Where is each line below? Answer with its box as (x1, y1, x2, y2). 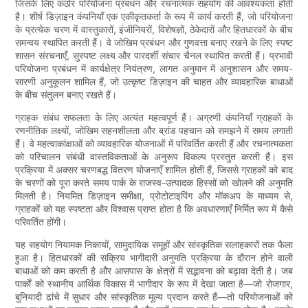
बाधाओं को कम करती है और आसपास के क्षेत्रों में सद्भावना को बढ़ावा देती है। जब (15, 265, 293, 277)
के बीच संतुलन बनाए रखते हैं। (15, 89, 118, 101)
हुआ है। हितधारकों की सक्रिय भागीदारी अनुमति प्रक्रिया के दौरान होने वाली (15, 252, 293, 264)
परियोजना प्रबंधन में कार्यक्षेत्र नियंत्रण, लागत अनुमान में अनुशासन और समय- (15, 63, 293, 75)
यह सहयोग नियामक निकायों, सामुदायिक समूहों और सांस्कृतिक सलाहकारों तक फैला (15, 239, 293, 251)
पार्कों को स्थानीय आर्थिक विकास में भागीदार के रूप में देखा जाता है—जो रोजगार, (15, 278, 293, 290)
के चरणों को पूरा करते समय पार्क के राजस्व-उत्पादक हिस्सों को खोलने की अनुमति (15, 177, 293, 189)
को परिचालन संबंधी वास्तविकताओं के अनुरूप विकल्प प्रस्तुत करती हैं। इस (15, 151, 293, 163)
